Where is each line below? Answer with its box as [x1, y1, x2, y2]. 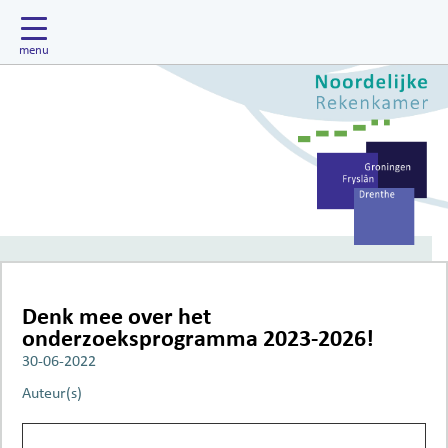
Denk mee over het [22, 304, 211, 328]
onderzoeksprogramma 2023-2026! [22, 326, 374, 350]
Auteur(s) [22, 383, 82, 401]
